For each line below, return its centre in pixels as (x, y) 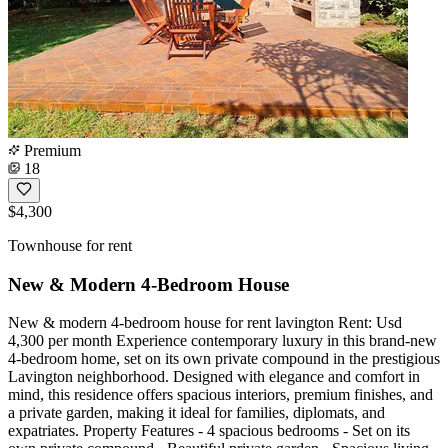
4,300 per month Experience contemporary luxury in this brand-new (222, 341)
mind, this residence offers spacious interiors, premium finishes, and (220, 395)
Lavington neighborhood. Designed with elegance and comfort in (214, 377)
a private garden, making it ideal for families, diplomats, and (196, 413)
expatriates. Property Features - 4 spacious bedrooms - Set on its (209, 431)
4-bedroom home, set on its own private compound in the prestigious (224, 359)
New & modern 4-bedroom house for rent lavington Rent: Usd (205, 323)
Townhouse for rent (70, 245)
